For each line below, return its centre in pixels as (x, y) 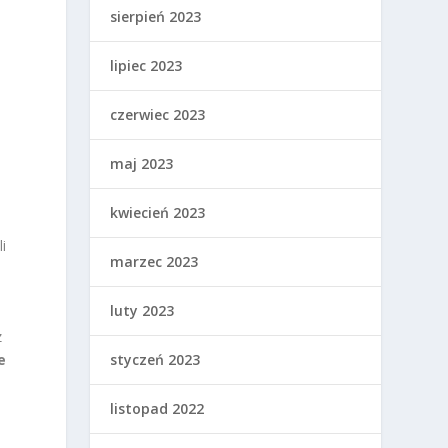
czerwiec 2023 (158, 115)
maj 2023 (142, 164)
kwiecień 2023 (158, 213)
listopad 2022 (157, 409)
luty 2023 (142, 311)
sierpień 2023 (156, 17)
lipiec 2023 (146, 66)
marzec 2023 (154, 262)
